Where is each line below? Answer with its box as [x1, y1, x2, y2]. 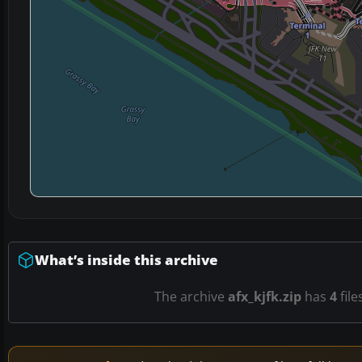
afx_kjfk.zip [227, 288, 301, 306]
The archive [154, 288, 228, 306]
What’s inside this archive [35, 250, 218, 270]
